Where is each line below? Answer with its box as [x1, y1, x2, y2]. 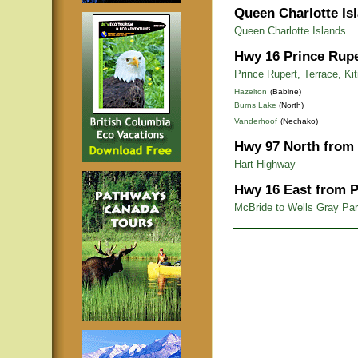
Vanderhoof [234, 117, 277, 125]
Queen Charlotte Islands [234, 25, 346, 37]
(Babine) [270, 87, 301, 96]
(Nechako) [280, 117, 318, 125]
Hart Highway [234, 158, 296, 170]
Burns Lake [234, 101, 276, 109]
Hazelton [234, 87, 267, 96]
